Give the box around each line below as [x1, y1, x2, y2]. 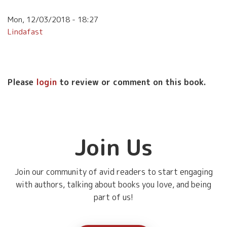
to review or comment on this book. [57, 77, 206, 88]
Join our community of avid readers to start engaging [14, 166, 213, 178]
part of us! [94, 192, 133, 203]
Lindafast [8, 26, 43, 37]
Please [8, 77, 36, 88]
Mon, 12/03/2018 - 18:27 [8, 14, 98, 25]
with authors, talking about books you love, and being [16, 179, 211, 191]
